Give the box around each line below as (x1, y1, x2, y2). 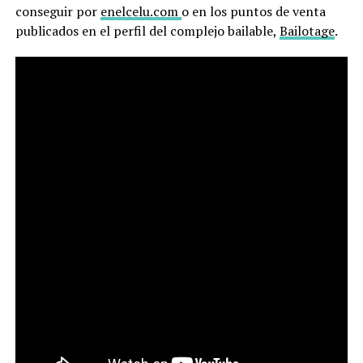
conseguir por (15, 2, 100, 20)
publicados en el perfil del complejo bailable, (15, 21, 280, 40)
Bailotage (279, 21, 335, 40)
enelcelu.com (100, 2, 181, 20)
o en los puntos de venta (181, 2, 326, 20)
